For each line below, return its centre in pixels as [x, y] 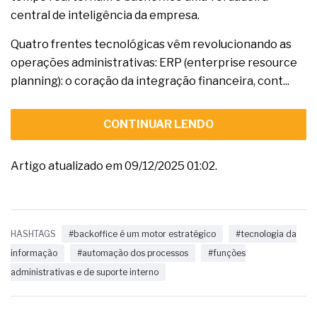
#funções [227, 253]
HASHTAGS [33, 234]
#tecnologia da [266, 234]
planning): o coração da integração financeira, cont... [150, 81]
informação [34, 253]
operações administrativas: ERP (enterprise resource [154, 63]
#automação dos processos [133, 253]
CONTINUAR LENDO [158, 125]
